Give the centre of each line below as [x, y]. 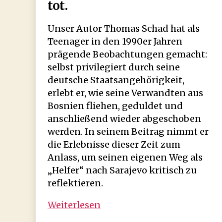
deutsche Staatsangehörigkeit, [116, 80]
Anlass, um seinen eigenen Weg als [125, 157]
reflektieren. [75, 183]
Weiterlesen [74, 205]
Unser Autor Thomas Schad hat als [124, 28]
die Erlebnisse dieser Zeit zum [114, 144]
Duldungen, [127, 204]
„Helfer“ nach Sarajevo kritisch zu [122, 170]
